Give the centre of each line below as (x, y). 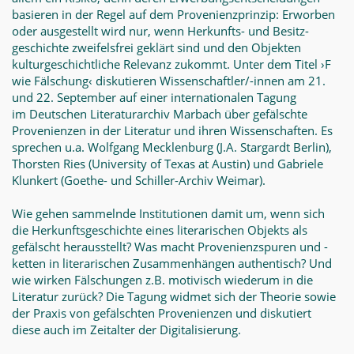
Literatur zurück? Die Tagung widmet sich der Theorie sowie (174, 296)
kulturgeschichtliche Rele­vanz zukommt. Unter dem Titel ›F (171, 64)
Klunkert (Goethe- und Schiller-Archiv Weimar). (139, 180)
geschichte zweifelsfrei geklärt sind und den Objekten (156, 47)
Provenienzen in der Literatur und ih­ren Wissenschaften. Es (172, 130)
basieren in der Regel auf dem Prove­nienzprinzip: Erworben (173, 14)
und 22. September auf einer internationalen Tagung (154, 97)
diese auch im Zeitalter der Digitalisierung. (126, 330)
